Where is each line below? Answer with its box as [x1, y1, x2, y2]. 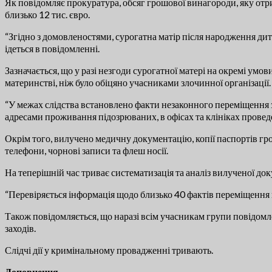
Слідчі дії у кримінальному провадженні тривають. [5, 244, 213, 256]
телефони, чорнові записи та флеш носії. [5, 144, 168, 157]
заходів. [5, 222, 36, 234]
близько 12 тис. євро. [5, 8, 90, 21]
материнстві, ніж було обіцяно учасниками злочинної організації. [5, 76, 271, 89]
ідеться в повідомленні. [5, 42, 100, 55]
